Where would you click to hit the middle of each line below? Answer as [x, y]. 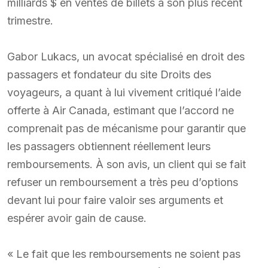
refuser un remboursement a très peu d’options [123, 182]
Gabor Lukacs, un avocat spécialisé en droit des [126, 56]
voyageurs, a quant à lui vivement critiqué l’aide [124, 92]
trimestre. [30, 20]
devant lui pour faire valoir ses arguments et [115, 200]
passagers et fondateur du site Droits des [109, 74]
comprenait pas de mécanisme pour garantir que [127, 128]
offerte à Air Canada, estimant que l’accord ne [121, 110]
